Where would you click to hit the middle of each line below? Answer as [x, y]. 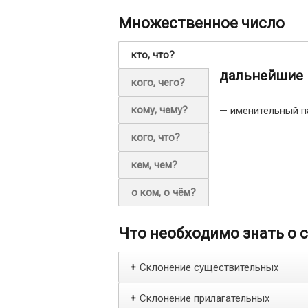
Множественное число [201, 23]
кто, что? [153, 55]
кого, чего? [158, 82]
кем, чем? [154, 165]
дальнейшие [261, 76]
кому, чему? [159, 110]
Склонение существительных [209, 267]
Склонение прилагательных [205, 298]
